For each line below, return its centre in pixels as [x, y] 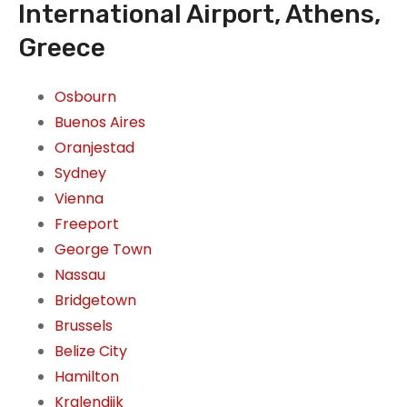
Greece [62, 48]
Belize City [91, 352]
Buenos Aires [100, 123]
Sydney [80, 174]
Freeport [87, 224]
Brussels [84, 326]
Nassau [80, 275]
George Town [103, 250]
